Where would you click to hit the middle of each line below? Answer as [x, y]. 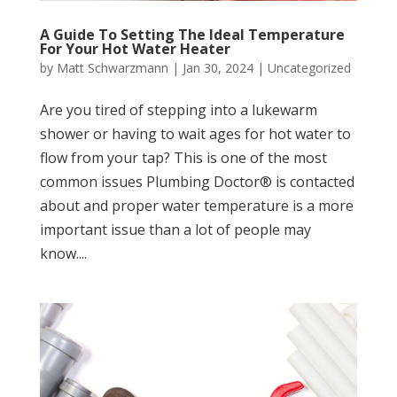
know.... [63, 253]
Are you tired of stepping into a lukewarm [178, 109]
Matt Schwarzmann [112, 67]
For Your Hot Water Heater [135, 48]
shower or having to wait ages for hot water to [195, 133]
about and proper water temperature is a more [196, 205]
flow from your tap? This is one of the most [183, 157]
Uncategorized [309, 67]
